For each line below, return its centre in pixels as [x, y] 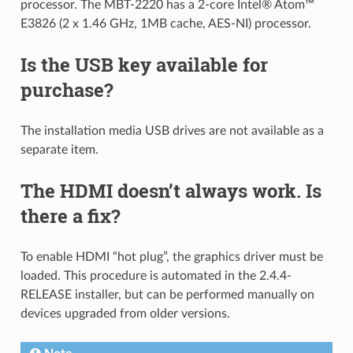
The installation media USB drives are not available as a [172, 131]
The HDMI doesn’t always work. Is [171, 191]
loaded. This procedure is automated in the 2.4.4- [156, 276]
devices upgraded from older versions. [125, 314]
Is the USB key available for [144, 65]
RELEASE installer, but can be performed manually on [167, 295]
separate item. [59, 150]
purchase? [67, 90]
